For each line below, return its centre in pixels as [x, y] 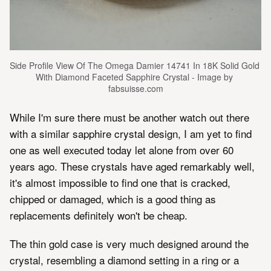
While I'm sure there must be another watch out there [129, 117]
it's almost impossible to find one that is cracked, [120, 182]
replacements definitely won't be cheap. [99, 215]
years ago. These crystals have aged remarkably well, [132, 166]
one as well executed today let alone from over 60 [122, 149]
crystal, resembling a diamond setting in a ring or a [124, 260]
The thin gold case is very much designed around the [129, 243]
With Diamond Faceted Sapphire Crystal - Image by [134, 77]
